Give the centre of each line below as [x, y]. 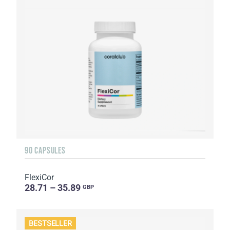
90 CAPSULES [45, 150]
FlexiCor [39, 177]
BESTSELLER [51, 223]
